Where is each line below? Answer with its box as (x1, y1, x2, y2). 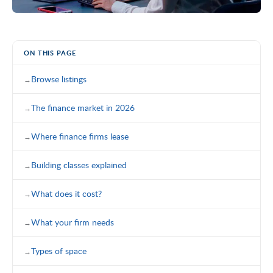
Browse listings (31, 73, 87, 85)
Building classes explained (31, 158, 127, 171)
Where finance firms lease (31, 130, 129, 142)
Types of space (31, 244, 87, 257)
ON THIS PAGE (24, 48, 76, 57)
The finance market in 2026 (31, 101, 135, 113)
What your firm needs (31, 216, 114, 228)
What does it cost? (31, 187, 102, 199)
